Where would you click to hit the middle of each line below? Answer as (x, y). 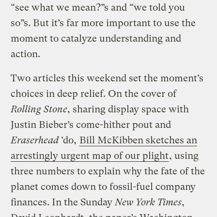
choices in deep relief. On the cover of (94, 93)
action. (26, 54)
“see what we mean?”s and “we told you (98, 7)
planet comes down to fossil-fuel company (103, 186)
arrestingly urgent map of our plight (90, 155)
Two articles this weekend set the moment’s (107, 78)
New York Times (148, 202)
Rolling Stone (39, 109)
